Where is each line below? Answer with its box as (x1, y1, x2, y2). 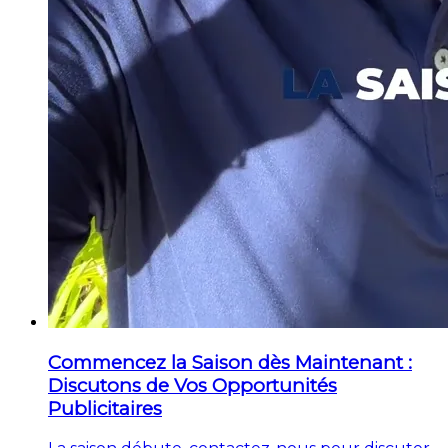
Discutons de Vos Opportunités (48, 373, 337, 397)
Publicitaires (48, 396, 162, 420)
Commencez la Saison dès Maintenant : (48, 350, 412, 374)
